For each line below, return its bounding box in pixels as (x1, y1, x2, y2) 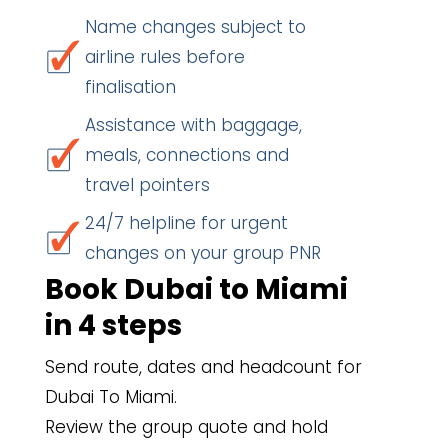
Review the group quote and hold (45, 415, 328, 439)
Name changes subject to (85, 15, 306, 39)
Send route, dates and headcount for (45, 355, 362, 379)
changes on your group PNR (85, 241, 321, 265)
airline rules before (85, 45, 245, 69)
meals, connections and (85, 143, 289, 167)
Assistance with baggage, (85, 113, 302, 137)
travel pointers (85, 173, 210, 197)
